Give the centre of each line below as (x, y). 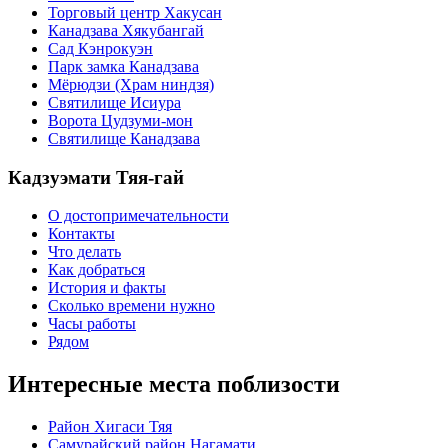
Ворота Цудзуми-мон (120, 120)
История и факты (107, 288)
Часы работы (92, 324)
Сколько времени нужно (131, 306)
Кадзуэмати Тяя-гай (96, 177)
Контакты (81, 234)
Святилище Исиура (114, 102)
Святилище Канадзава (124, 138)
